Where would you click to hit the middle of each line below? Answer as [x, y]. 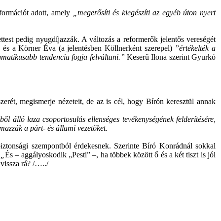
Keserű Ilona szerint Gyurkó [170, 57]
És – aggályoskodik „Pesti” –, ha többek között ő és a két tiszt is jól [110, 155]
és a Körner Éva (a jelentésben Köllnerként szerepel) [89, 48]
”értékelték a [195, 48]
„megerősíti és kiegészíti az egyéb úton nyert [144, 13]
